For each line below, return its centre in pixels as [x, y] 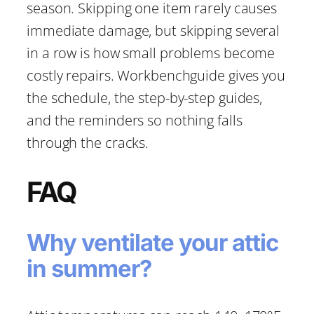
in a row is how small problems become [151, 53]
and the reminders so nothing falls [135, 120]
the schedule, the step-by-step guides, [145, 97]
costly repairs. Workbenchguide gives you [156, 75]
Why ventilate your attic [152, 243]
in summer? [89, 269]
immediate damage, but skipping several [153, 30]
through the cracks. [88, 142]
